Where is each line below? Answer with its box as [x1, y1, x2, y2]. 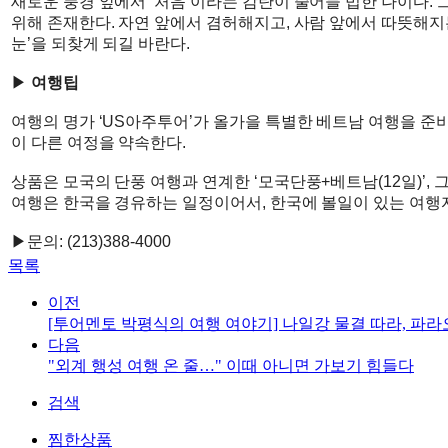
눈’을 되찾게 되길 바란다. [11, 35, 191, 52]
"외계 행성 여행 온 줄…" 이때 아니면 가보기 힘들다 [48, 357, 414, 374]
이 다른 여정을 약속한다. [11, 134, 187, 151]
